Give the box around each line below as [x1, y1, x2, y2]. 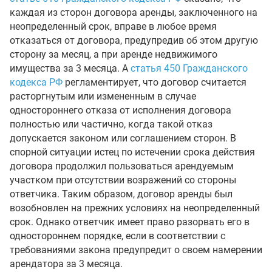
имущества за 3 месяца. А [10, 63, 131, 74]
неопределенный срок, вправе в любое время [10, 21, 217, 32]
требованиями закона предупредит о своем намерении [10, 244, 262, 256]
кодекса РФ [10, 76, 63, 88]
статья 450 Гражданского [131, 63, 248, 74]
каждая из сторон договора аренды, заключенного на [10, 7, 257, 18]
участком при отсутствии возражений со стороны [10, 174, 236, 186]
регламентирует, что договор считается [63, 76, 246, 88]
